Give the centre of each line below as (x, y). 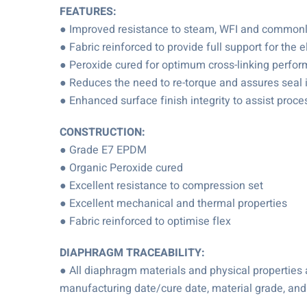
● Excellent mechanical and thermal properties (173, 204)
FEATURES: (88, 12)
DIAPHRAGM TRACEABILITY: (132, 253)
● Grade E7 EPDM (103, 150)
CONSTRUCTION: (102, 132)
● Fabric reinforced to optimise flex (145, 221)
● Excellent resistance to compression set (161, 186)
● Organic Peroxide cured (121, 168)
